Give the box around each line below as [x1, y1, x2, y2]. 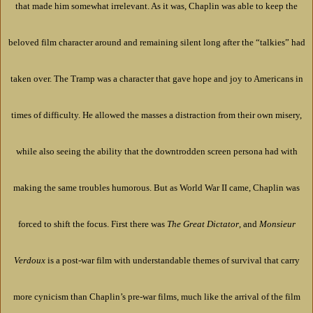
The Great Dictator [166, 219, 239, 230]
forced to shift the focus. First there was [17, 219, 167, 230]
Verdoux [13, 255, 45, 266]
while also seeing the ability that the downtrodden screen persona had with [15, 146, 298, 157]
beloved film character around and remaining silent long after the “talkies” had [8, 37, 305, 48]
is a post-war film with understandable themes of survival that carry [45, 255, 300, 266]
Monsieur [259, 219, 296, 230]
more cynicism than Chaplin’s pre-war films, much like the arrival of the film [13, 291, 300, 303]
